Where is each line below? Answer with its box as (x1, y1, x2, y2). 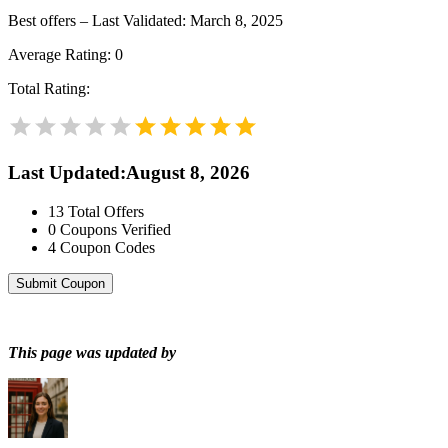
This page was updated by (8, 343, 176, 361)
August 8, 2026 (126, 162, 250, 184)
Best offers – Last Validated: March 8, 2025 (8, 12, 283, 30)
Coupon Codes (60, 238, 155, 256)
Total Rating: (8, 80, 90, 98)
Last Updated (8, 162, 120, 184)
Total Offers (68, 202, 144, 220)
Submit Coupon (16, 275, 105, 291)
